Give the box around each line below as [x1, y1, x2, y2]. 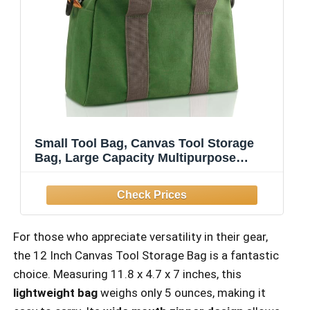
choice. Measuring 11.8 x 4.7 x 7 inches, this [13, 266, 241, 281]
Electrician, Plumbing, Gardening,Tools [35, 180, 266, 194]
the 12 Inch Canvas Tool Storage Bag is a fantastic [13, 248, 279, 262]
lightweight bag [13, 285, 98, 300]
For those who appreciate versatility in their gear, [13, 229, 268, 244]
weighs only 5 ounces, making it [98, 285, 266, 300]
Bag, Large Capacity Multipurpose [35, 151, 236, 165]
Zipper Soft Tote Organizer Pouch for [35, 165, 253, 180]
